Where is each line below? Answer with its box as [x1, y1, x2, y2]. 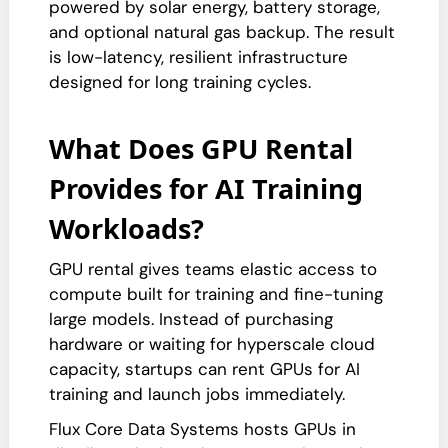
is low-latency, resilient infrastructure [49, 46, 348, 68]
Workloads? [49, 210, 204, 247]
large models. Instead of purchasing [49, 308, 333, 330]
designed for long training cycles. [49, 71, 311, 93]
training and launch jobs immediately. [49, 383, 345, 405]
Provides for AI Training [49, 170, 363, 207]
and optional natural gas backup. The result [49, 21, 395, 43]
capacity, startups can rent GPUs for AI [49, 358, 360, 380]
